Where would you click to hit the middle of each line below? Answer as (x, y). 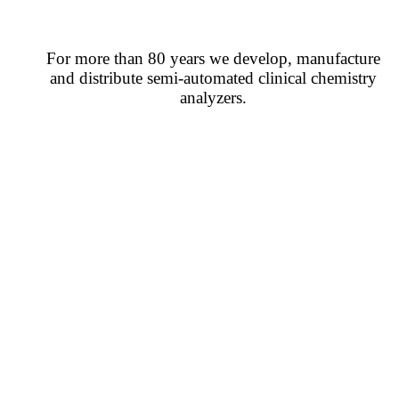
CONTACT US (112, 150)
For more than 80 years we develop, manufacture (213, 58)
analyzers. (213, 98)
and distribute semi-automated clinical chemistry (213, 78)
